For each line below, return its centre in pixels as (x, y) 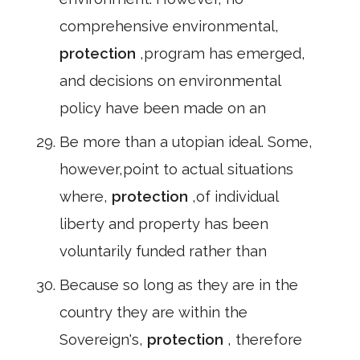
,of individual (235, 196)
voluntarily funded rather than (163, 251)
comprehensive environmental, (169, 26)
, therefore (265, 340)
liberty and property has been (164, 224)
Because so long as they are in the (179, 285)
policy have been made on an (163, 108)
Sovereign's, (103, 340)
